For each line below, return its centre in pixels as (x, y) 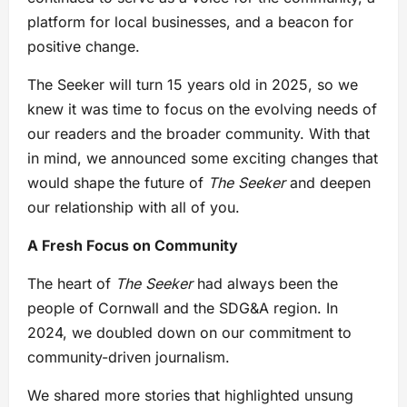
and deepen (328, 182)
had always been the (265, 283)
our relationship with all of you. (134, 207)
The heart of (71, 283)
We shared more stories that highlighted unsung (190, 395)
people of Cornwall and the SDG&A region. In (183, 308)
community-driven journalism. (129, 357)
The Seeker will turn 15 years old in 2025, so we (193, 84)
